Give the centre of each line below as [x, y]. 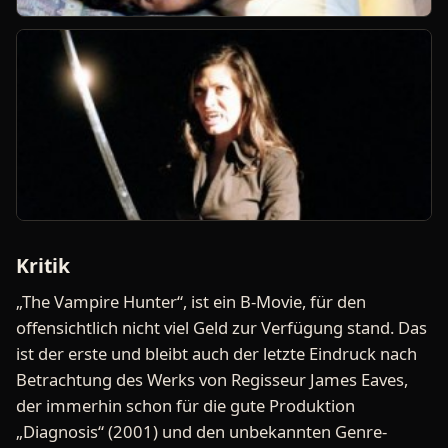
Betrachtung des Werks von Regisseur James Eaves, [212, 380]
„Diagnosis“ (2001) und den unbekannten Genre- [201, 432]
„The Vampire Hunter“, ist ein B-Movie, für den [191, 302]
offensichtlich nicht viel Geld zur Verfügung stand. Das [221, 328]
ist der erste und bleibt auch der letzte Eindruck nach [216, 354]
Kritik [43, 266]
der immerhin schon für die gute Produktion [185, 406]
